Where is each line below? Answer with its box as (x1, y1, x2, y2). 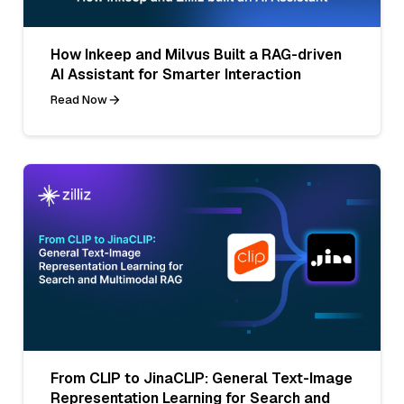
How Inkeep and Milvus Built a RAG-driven (50, 44, 342, 64)
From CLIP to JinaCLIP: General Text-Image (50, 368, 353, 388)
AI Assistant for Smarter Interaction (50, 64, 301, 84)
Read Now (50, 91, 107, 107)
